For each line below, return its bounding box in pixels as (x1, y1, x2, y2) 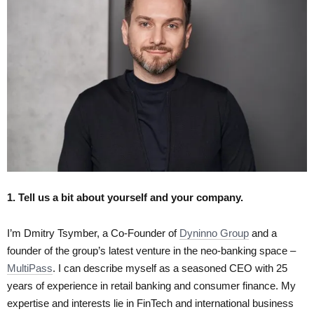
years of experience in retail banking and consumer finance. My (7, 279, 296, 292)
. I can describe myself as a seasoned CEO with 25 (53, 261, 287, 274)
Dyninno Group (179, 226, 249, 239)
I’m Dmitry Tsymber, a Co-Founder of (7, 226, 179, 239)
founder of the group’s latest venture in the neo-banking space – (7, 244, 296, 257)
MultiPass (7, 261, 53, 274)
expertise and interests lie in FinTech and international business (7, 296, 294, 309)
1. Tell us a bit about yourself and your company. (7, 191, 243, 203)
